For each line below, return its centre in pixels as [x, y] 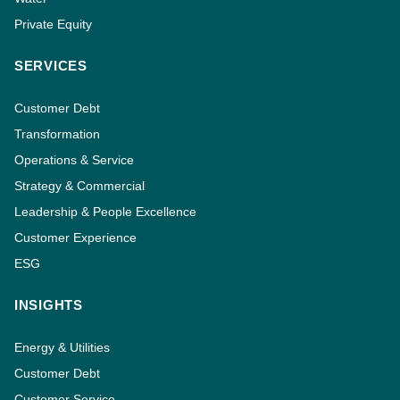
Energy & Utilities [62, 347]
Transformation [57, 134]
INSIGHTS [49, 305]
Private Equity [53, 24]
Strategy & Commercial [79, 186]
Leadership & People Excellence [105, 212]
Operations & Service [74, 160]
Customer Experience [75, 237]
